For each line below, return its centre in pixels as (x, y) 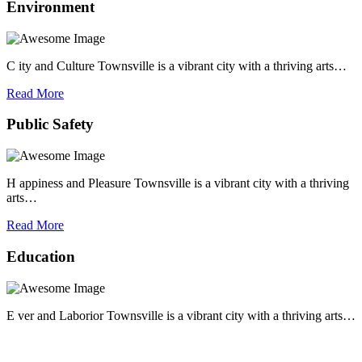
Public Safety (50, 124)
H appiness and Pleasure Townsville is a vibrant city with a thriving (178, 183)
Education (41, 256)
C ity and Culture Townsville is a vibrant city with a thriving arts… (177, 65)
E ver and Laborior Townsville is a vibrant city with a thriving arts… (181, 315)
